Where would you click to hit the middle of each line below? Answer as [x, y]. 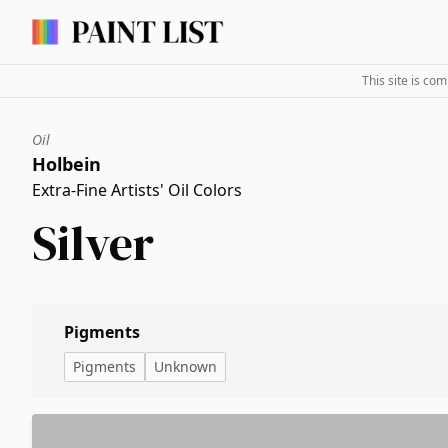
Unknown [185, 366]
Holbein [66, 164]
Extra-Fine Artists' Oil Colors [137, 190]
